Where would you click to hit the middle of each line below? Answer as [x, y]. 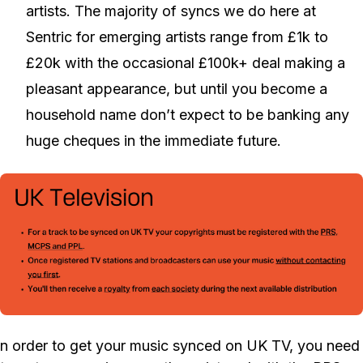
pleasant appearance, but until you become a [177, 89]
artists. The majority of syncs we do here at [171, 11]
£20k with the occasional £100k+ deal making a [186, 63]
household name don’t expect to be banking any [188, 115]
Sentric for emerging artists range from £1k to [177, 37]
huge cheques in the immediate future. [154, 141]
